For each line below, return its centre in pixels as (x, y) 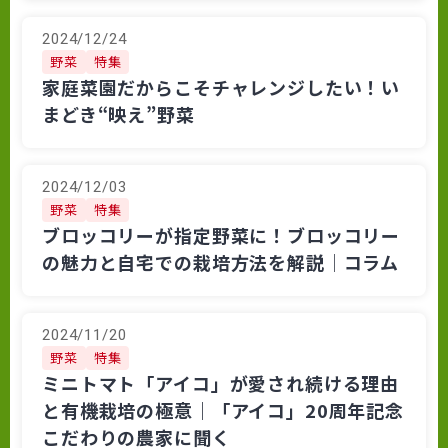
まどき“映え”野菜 (118, 113)
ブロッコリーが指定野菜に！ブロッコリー (221, 234)
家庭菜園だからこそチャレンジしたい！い (221, 86)
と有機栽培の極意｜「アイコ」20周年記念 (223, 409)
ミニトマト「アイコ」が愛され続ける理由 (221, 382)
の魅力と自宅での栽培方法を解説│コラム (221, 261)
